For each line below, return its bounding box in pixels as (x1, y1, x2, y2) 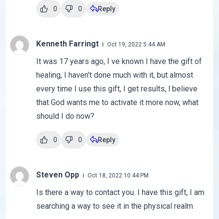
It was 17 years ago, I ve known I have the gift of (36, 57, 202, 66)
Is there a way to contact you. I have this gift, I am (36, 188, 204, 197)
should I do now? (36, 111, 94, 121)
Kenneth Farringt (36, 39, 101, 49)
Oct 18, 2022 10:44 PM (87, 172, 149, 179)
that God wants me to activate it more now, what (36, 98, 198, 108)
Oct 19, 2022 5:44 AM (107, 41, 165, 48)
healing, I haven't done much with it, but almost (36, 70, 193, 80)
